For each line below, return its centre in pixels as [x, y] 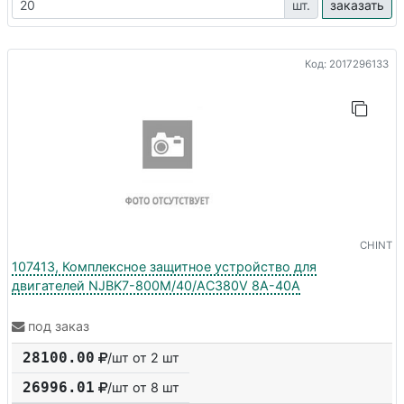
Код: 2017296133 [347, 64]
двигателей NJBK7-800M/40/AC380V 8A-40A [156, 285]
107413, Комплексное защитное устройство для [164, 266]
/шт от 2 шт [143, 358]
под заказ [59, 326]
